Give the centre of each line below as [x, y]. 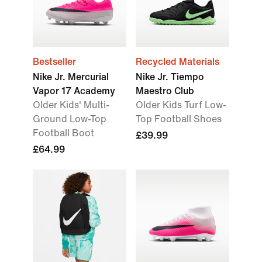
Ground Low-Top [70, 119]
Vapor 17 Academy [74, 91]
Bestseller [54, 62]
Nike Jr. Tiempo [170, 77]
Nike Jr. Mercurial [71, 77]
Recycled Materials [177, 62]
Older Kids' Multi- [71, 105]
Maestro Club [165, 91]
